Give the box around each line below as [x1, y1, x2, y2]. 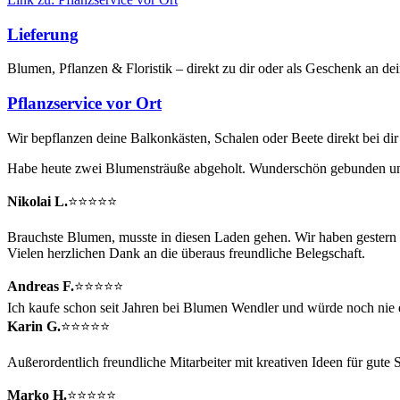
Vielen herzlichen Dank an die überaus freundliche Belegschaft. [7, 245, 365, 261]
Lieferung [7, 24, 79, 44]
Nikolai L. [7, 193, 68, 209]
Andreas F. [7, 278, 74, 294]
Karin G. [7, 318, 61, 334]
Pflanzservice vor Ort [7, 94, 162, 113]
